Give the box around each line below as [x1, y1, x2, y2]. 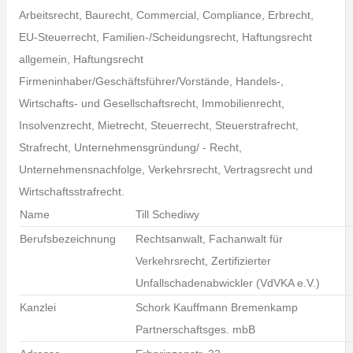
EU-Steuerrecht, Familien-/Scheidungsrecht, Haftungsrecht [18, 31, 312, 43]
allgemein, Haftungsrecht [18, 53, 143, 65]
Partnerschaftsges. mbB [135, 323, 255, 336]
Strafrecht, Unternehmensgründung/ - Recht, [18, 141, 242, 154]
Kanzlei [19, 301, 56, 314]
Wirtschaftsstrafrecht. [18, 185, 124, 198]
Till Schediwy [135, 208, 199, 221]
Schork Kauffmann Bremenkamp [135, 301, 298, 314]
